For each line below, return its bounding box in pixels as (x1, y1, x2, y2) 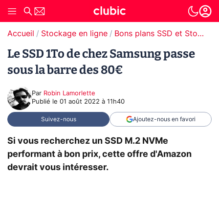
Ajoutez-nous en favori (132, 116, 196, 122)
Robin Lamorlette (44, 90, 95, 97)
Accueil (7, 30, 34, 38)
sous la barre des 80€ (7, 63, 123, 77)
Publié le (32, 99, 60, 105)
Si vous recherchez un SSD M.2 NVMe (7, 136, 168, 146)
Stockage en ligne (41, 30, 108, 38)
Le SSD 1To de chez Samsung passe (7, 47, 195, 61)
